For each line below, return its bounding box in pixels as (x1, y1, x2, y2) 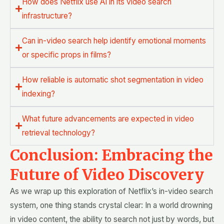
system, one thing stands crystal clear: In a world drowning (10, 200, 212, 210)
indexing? (22, 88, 55, 98)
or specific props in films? (22, 49, 111, 59)
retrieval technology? (22, 127, 95, 137)
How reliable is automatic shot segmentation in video (22, 74, 203, 84)
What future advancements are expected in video (22, 113, 194, 123)
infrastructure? (22, 10, 72, 20)
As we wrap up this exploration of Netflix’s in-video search (10, 186, 213, 196)
